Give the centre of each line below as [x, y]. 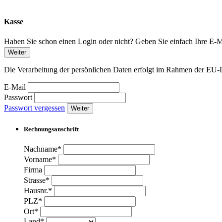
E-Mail [15, 87]
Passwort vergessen [34, 108]
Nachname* [43, 149]
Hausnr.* [38, 191]
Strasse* [37, 180]
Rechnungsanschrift [51, 129]
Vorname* [40, 160]
